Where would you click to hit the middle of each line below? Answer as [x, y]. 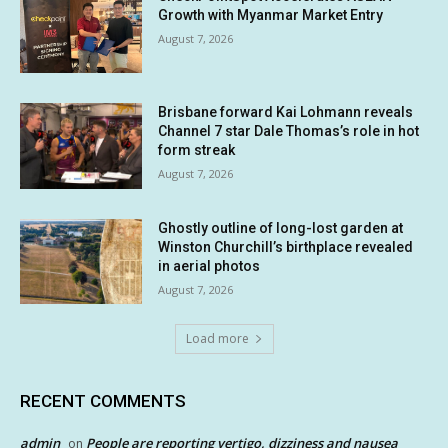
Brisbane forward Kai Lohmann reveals [286, 112]
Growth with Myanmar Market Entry [271, 15]
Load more [217, 339]
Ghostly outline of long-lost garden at [281, 227]
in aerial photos [209, 265]
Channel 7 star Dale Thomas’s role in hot [289, 131]
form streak [197, 150]
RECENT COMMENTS [103, 401]
